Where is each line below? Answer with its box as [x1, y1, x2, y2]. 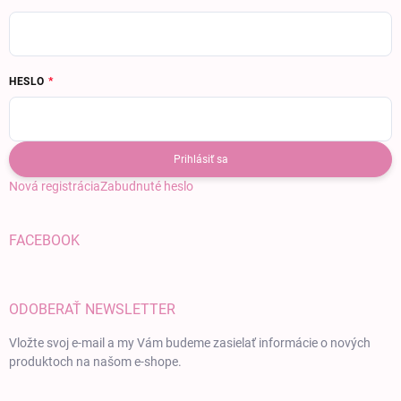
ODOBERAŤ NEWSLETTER [9, 301, 175, 319]
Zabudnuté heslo [100, 179, 193, 194]
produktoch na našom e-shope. [9, 354, 182, 370]
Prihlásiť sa [173, 153, 228, 166]
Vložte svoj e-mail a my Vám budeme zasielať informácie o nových [9, 336, 371, 351]
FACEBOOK [9, 232, 80, 250]
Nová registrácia [9, 179, 100, 194]
